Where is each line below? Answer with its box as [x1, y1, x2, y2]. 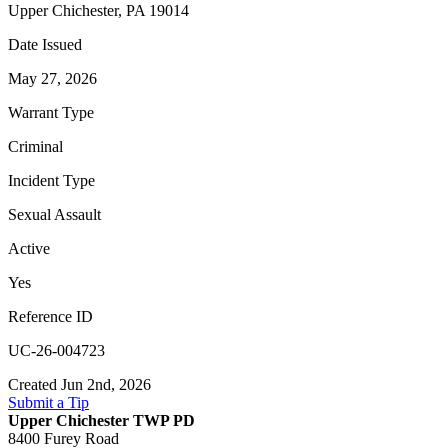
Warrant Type [8, 104, 94, 122]
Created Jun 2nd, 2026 [8, 376, 151, 394]
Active [8, 240, 50, 258]
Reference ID [8, 308, 93, 326]
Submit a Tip [8, 394, 89, 412]
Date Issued [8, 36, 82, 54]
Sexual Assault [8, 206, 101, 224]
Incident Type [8, 172, 95, 190]
